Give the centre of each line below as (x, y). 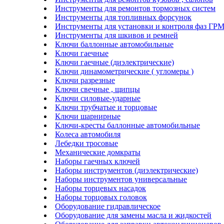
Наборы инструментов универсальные (121, 179)
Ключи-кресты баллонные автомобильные (127, 125)
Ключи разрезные (85, 80)
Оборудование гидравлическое (108, 206)
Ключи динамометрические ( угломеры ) (124, 71)
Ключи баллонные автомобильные (114, 44)
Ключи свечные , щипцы (97, 89)
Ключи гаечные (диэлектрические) (114, 62)
